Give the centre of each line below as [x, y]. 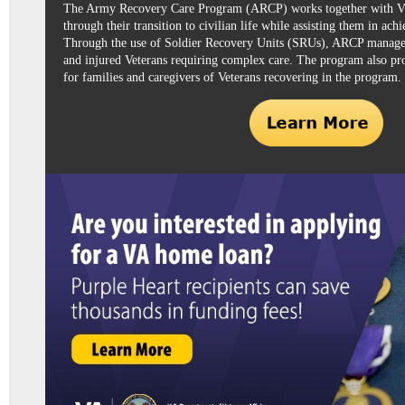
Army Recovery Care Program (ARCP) [187, 9]
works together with [342, 9]
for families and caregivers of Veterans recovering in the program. [232, 77]
